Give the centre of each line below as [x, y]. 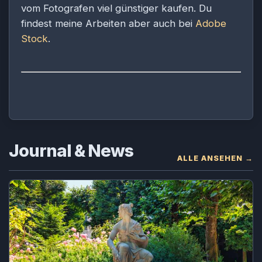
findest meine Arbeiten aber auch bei [108, 24]
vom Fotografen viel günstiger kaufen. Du [116, 8]
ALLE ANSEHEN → [215, 158]
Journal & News [71, 150]
